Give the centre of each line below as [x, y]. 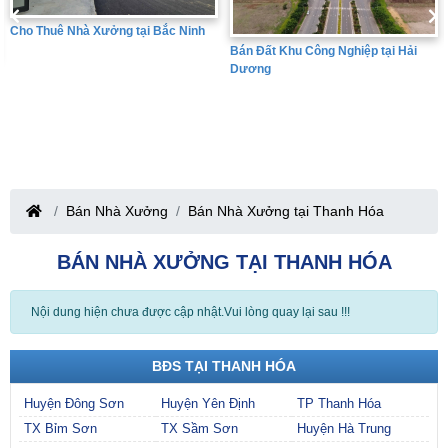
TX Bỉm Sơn [60, 428]
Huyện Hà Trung [344, 428]
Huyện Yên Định [207, 403]
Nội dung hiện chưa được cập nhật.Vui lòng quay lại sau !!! [190, 312]
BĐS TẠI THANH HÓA [224, 366]
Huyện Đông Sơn [74, 403]
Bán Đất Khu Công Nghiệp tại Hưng [330, 50]
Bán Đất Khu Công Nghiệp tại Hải [103, 50]
